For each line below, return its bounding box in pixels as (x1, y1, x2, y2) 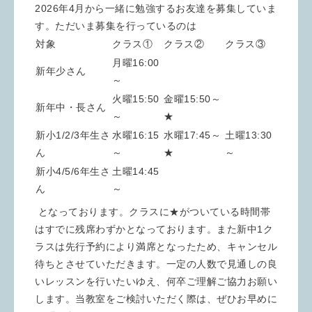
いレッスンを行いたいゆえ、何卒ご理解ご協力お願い (35, 276, 277, 287)
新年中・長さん (36, 102, 107, 113)
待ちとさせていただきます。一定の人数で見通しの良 (35, 258, 277, 270)
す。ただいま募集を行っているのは (35, 20, 196, 31)
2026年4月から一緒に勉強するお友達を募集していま (35, 3, 276, 14)
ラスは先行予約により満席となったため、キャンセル (35, 241, 277, 252)
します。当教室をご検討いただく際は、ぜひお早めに (35, 293, 277, 304)
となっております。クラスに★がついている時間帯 (35, 206, 270, 217)
